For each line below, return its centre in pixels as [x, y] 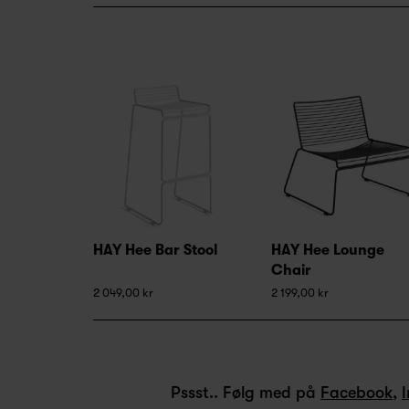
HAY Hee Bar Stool [155, 251]
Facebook [357, 393]
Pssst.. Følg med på [246, 393]
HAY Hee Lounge [328, 251]
